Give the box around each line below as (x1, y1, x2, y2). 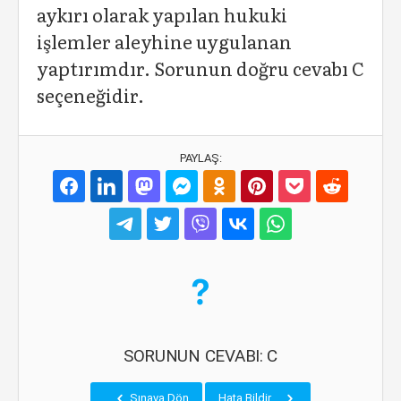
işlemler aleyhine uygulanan (37, 28, 292, 55)
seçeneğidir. (37, 81, 144, 108)
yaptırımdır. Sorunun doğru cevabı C (37, 55, 364, 81)
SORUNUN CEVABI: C (123, 346, 278, 366)
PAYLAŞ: (179, 151, 222, 165)
